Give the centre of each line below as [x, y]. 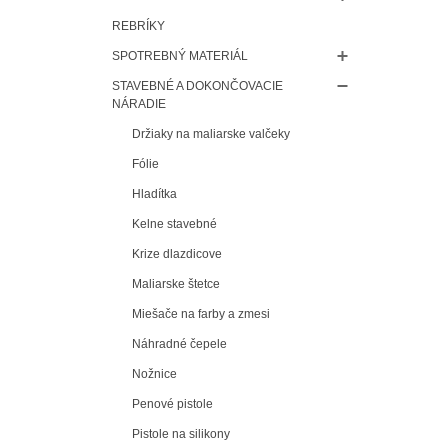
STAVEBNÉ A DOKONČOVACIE [197, 85]
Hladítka [154, 193]
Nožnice [154, 373]
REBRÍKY [138, 25]
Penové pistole [172, 403]
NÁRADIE [139, 103]
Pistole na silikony [181, 433]
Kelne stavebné [174, 223]
